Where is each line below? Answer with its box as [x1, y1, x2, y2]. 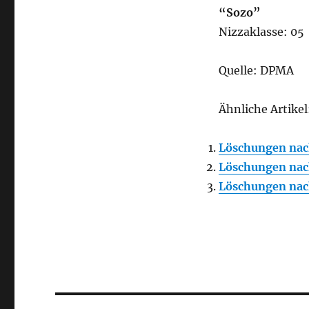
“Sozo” [218, 6, 261, 19]
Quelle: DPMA [218, 63, 294, 77]
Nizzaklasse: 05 [218, 25, 304, 39]
